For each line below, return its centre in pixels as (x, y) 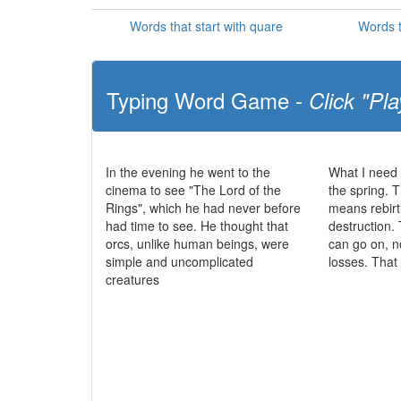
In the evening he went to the (188, 172)
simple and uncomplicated (179, 261)
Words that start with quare (206, 26)
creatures (132, 279)
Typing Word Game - (208, 100)
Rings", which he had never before (203, 208)
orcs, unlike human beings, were (197, 243)
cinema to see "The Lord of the (193, 190)
